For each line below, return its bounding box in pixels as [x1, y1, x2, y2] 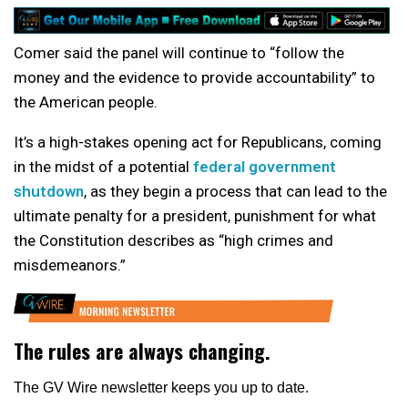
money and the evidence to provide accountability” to [14, 67, 375, 87]
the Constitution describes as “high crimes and [14, 230, 333, 250]
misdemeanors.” [14, 255, 126, 274]
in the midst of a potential [14, 157, 193, 176]
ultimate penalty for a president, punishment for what [14, 206, 376, 225]
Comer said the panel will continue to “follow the [14, 43, 344, 62]
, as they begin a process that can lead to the [84, 181, 387, 200]
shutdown [14, 181, 84, 200]
